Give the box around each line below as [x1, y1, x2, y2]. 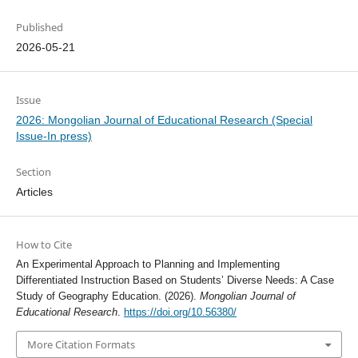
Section [15, 164, 51, 179]
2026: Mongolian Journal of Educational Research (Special [15, 113, 312, 126]
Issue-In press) [15, 129, 92, 142]
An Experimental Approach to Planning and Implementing [15, 257, 280, 270]
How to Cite [15, 237, 72, 252]
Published [15, 19, 63, 34]
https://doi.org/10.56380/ [123, 305, 237, 318]
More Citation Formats [26, 336, 135, 352]
